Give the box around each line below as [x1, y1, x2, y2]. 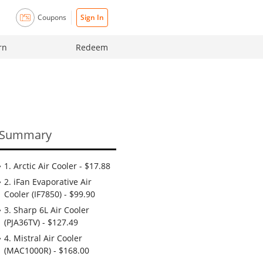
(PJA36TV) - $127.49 [4, 217, 78, 228]
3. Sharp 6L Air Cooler [4, 204, 89, 215]
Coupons [38, 12, 66, 22]
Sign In [80, 12, 104, 22]
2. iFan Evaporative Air [4, 176, 92, 187]
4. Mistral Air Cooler [4, 232, 82, 244]
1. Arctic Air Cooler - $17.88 [4, 160, 110, 171]
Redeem [76, 41, 108, 53]
